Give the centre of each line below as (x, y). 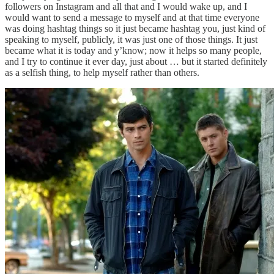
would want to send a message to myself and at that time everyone (132, 17)
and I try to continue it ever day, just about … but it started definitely (136, 61)
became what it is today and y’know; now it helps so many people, (133, 50)
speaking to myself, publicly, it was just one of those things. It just (131, 39)
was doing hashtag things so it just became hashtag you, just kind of (135, 28)
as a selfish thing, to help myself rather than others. (102, 72)
